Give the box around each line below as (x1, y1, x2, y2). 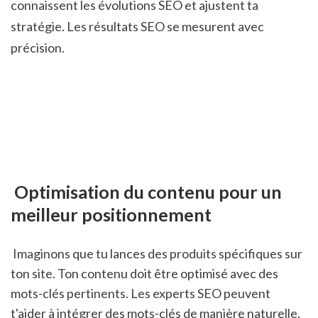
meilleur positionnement (11, 203, 212, 225)
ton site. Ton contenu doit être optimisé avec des (11, 265, 278, 281)
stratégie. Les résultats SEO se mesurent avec (11, 18, 264, 34)
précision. (11, 39, 65, 55)
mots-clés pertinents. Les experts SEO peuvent (11, 285, 270, 301)
